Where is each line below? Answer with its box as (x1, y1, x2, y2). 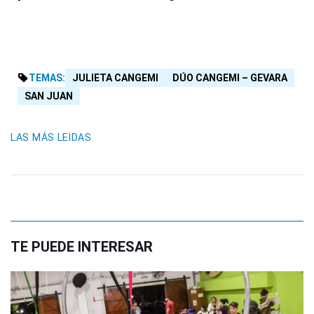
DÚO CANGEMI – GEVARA (172, 72, 287, 84)
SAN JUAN (25, 90, 73, 102)
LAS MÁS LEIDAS (11, 132, 92, 144)
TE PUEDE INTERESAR (11, 238, 153, 256)
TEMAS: (29, 72, 65, 84)
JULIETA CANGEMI (72, 72, 158, 84)
